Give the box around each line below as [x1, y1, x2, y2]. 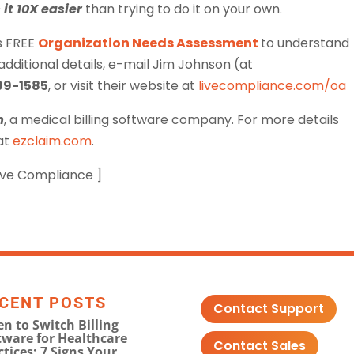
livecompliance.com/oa [198, 76, 347, 95]
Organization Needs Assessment [38, 33, 262, 52]
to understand [261, 33, 350, 52]
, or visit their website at [48, 76, 199, 95]
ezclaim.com [13, 131, 92, 150]
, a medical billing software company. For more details [4, 110, 340, 129]
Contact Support [213, 299, 324, 318]
